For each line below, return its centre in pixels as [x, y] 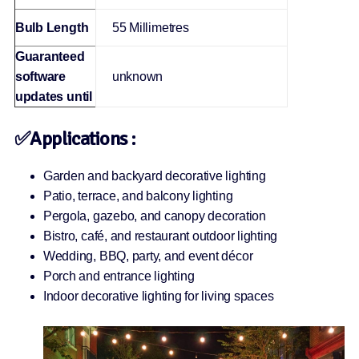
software [40, 77]
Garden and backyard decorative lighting [154, 176]
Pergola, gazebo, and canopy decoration [154, 216]
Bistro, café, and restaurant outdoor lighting [160, 236]
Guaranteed [50, 57]
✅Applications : [75, 139]
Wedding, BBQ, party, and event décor [148, 256]
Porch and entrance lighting [119, 276]
